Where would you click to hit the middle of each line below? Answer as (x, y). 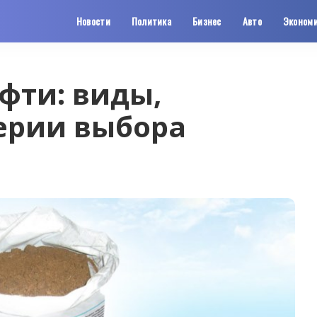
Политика (151, 21)
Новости (93, 21)
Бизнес (207, 21)
